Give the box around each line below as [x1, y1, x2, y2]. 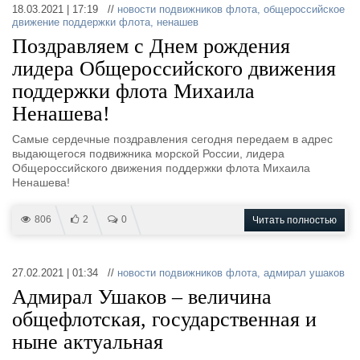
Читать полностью [252, 215, 337, 226]
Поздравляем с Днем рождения [12, 35, 290, 58]
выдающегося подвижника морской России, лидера [12, 147, 284, 160]
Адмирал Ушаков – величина [12, 285, 272, 309]
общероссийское [264, 3, 345, 15]
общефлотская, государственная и [12, 308, 317, 331]
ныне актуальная [12, 330, 163, 354]
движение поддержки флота [12, 16, 150, 28]
